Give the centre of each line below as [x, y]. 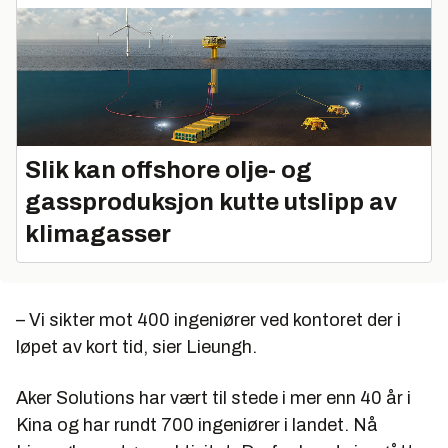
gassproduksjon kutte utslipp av [211, 201]
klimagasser [98, 233]
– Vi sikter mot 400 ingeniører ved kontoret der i [208, 319]
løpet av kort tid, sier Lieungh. [136, 346]
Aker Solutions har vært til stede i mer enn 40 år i [213, 397]
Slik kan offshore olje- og [168, 169]
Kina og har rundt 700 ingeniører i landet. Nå [197, 424]
